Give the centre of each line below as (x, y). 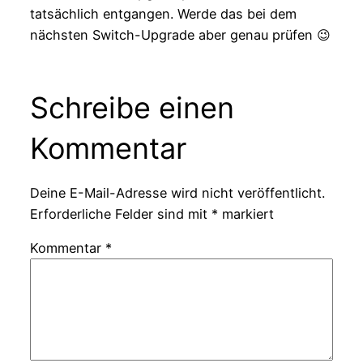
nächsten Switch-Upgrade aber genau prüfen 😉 (180, 35)
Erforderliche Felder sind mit (120, 214)
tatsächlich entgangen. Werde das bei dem (163, 14)
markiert (246, 214)
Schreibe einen (132, 108)
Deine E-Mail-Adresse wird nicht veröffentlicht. (177, 192)
